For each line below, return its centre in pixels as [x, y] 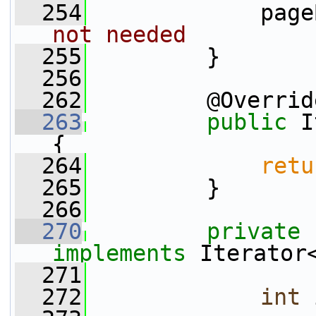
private [254, 231]
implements [119, 253]
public [247, 122]
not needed [119, 35]
